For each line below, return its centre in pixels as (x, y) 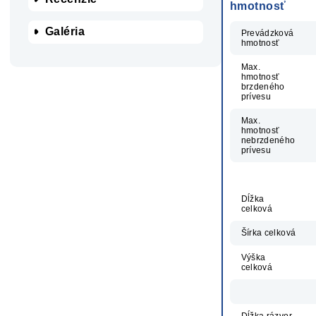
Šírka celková (268, 232)
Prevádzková (267, 33)
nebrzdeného (268, 140)
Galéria (65, 32)
